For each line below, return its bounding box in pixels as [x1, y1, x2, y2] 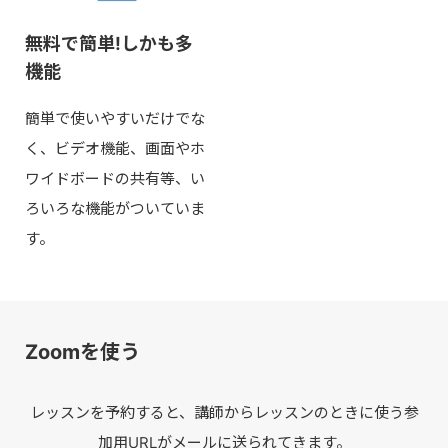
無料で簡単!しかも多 [25, 32, 193, 54]
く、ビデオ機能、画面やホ [25, 138, 205, 158]
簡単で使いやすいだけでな [25, 108, 205, 128]
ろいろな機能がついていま [25, 198, 205, 218]
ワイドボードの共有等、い [25, 168, 205, 188]
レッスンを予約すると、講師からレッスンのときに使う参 [29, 403, 419, 422]
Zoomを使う [25, 340, 140, 364]
